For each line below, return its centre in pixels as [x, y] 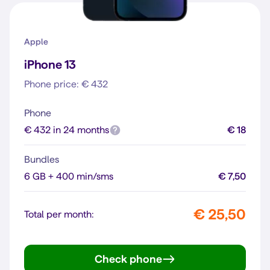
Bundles [42, 159]
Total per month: [59, 214]
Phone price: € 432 [66, 84]
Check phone [128, 259]
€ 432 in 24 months [67, 130]
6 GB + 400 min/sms [69, 176]
